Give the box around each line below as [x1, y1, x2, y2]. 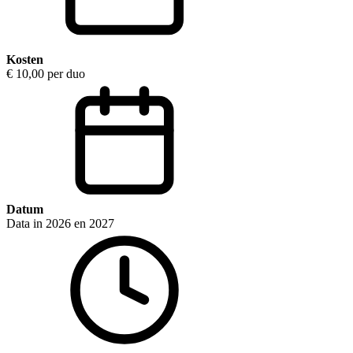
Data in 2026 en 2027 [6, 217, 114, 231]
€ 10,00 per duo [6, 67, 85, 81]
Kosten [6, 53, 43, 67]
